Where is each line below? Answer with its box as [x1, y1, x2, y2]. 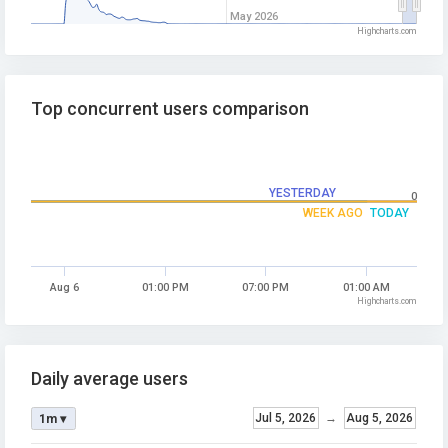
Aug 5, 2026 [346, 411, 413, 425]
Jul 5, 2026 [255, 411, 316, 425]
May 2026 [229, 10, 279, 23]
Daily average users [31, 368, 188, 389]
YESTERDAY [268, 186, 336, 200]
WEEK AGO [302, 206, 363, 220]
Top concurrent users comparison [31, 98, 309, 119]
